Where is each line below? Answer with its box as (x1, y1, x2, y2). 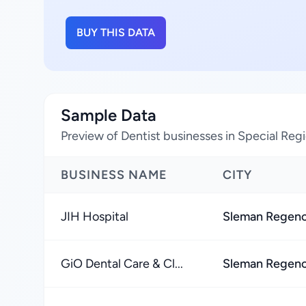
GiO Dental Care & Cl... (61, 256, 183, 271)
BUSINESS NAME (61, 167, 167, 182)
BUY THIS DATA (76, 26, 155, 39)
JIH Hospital (61, 209, 128, 224)
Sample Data (61, 105, 156, 125)
